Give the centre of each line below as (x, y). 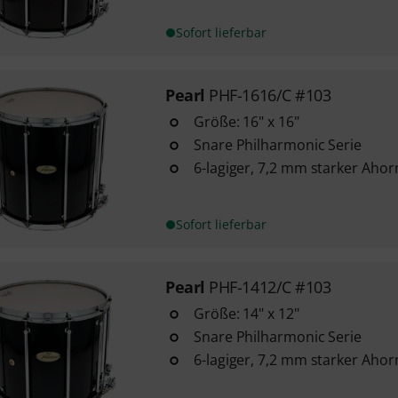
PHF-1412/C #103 (270, 287)
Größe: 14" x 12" (246, 314)
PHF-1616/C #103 (270, 95)
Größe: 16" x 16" (246, 122)
